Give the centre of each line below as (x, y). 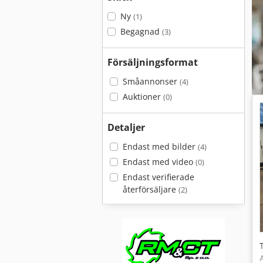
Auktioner (143, 97)
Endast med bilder (160, 146)
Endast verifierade (158, 177)
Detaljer (126, 127)
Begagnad (141, 31)
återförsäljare (150, 189)
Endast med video (159, 162)
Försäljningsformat (153, 62)
